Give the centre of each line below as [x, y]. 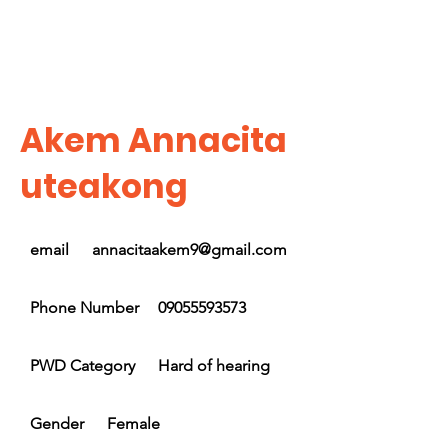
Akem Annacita [153, 140]
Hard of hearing [214, 365]
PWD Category [82, 365]
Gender [57, 423]
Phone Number [84, 307]
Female [133, 423]
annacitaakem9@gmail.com [189, 249]
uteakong [104, 186]
